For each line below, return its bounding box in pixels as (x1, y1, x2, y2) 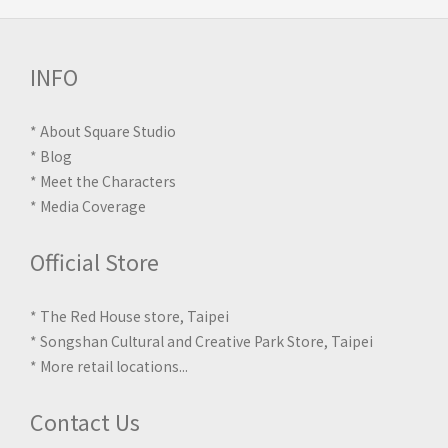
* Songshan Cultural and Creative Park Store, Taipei (30, 330, 373, 351)
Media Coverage (40, 195, 146, 216)
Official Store (30, 245, 159, 277)
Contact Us (30, 405, 140, 437)
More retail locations (40, 355, 179, 376)
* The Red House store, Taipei (30, 305, 229, 326)
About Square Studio (40, 120, 176, 141)
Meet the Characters (40, 170, 176, 191)
